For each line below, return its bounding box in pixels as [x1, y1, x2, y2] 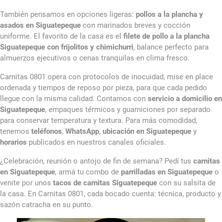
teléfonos [31, 127, 62, 136]
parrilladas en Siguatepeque [121, 167, 213, 177]
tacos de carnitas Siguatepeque [53, 178, 157, 188]
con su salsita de [157, 178, 216, 188]
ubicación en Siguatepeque [103, 127, 191, 136]
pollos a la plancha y [136, 10, 203, 19]
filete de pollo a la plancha [123, 32, 210, 41]
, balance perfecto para [133, 43, 209, 52]
